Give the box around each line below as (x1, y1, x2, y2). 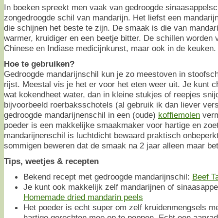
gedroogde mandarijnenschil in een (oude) (4, 109, 158, 120)
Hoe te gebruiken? (4, 58, 74, 69)
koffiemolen (158, 109, 200, 120)
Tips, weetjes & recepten (4, 156, 99, 166)
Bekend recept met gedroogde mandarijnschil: (23, 171, 192, 182)
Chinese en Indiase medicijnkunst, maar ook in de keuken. (4, 43, 216, 53)
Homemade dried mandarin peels (23, 192, 143, 202)
